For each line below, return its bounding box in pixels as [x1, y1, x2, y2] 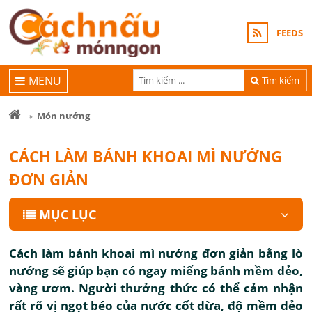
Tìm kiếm [262, 73, 300, 86]
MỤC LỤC [39, 206, 97, 223]
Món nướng [37, 109, 91, 122]
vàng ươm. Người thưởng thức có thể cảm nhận [9, 280, 303, 296]
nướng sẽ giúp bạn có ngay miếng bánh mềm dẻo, [9, 263, 303, 279]
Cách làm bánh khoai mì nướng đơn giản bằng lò [9, 245, 303, 261]
